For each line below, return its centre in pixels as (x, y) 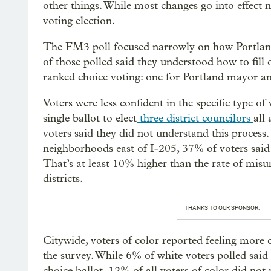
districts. (63, 178)
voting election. (79, 21)
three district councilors (195, 118)
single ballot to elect (90, 118)
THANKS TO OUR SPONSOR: (222, 207)
